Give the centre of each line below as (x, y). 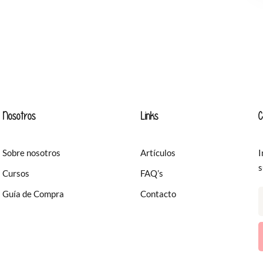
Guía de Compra (33, 194)
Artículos (158, 153)
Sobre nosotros (31, 153)
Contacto (158, 194)
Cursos (16, 173)
